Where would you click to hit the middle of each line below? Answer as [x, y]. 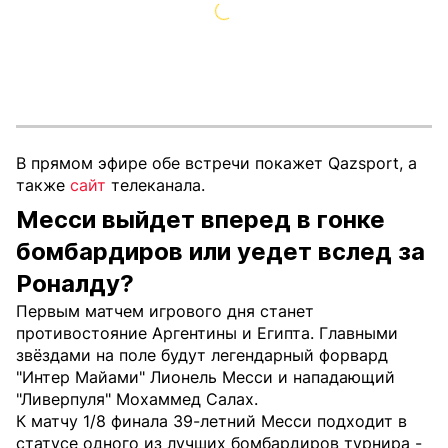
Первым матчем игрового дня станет [165, 311]
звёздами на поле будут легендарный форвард [202, 355]
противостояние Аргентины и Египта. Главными [207, 333]
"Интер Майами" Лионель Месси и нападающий [205, 377]
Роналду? [75, 283]
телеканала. [155, 185]
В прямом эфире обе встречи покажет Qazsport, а [216, 163]
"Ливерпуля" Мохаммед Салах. [137, 399]
